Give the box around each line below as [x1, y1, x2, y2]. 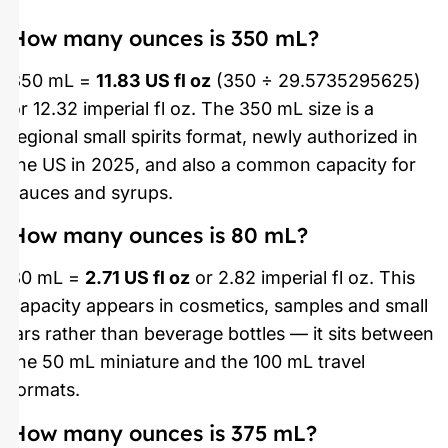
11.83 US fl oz [96, 70, 211, 92]
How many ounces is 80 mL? [10, 221, 308, 249]
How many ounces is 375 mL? [10, 418, 317, 446]
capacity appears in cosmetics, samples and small [10, 295, 428, 317]
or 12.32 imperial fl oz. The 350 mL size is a [10, 98, 374, 120]
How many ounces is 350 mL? [10, 24, 319, 52]
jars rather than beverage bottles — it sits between [10, 323, 434, 345]
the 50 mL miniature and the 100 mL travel [10, 351, 365, 373]
